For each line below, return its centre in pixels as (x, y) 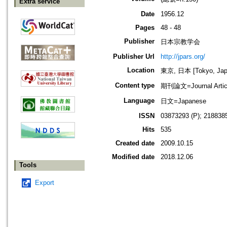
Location (141, 70)
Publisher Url (134, 57)
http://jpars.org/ (183, 57)
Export (45, 183)
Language (139, 101)
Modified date (133, 157)
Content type (135, 86)
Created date (135, 143)
